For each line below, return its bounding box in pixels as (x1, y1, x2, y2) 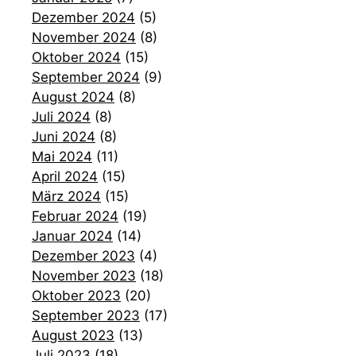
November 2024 (32, 29, 136, 45)
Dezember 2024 (32, 9, 135, 25)
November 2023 (32, 267, 136, 284)
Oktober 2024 (32, 48, 121, 65)
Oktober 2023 (32, 287, 121, 304)
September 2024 (32, 68, 140, 85)
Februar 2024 (32, 207, 118, 224)
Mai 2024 (32, 148, 92, 164)
